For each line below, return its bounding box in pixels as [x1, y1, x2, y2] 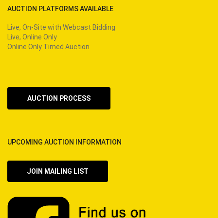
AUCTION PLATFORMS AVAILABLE [7, 4, 113, 13]
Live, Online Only [7, 33, 57, 41]
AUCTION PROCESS [27, 94, 91, 102]
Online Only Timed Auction [7, 42, 90, 51]
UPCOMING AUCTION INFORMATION [7, 138, 122, 146]
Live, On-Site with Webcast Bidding [7, 23, 115, 31]
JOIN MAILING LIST [27, 167, 89, 175]
